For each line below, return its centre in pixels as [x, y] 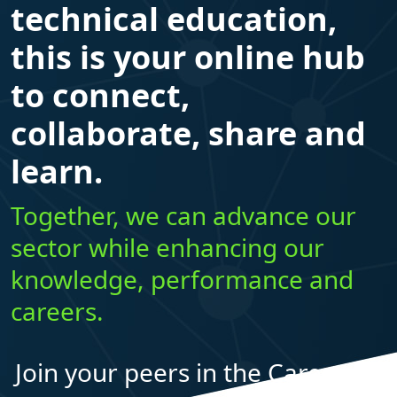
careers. [57, 311]
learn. [57, 171]
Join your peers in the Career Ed [198, 372]
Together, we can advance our [183, 215]
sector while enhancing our [167, 247]
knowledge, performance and [182, 279]
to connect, [100, 95]
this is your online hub [188, 57]
